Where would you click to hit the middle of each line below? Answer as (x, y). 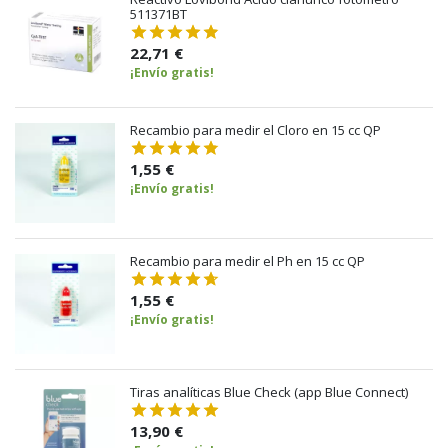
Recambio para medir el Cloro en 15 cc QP (255, 129)
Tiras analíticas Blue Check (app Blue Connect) (269, 391)
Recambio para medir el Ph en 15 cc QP (247, 260)
